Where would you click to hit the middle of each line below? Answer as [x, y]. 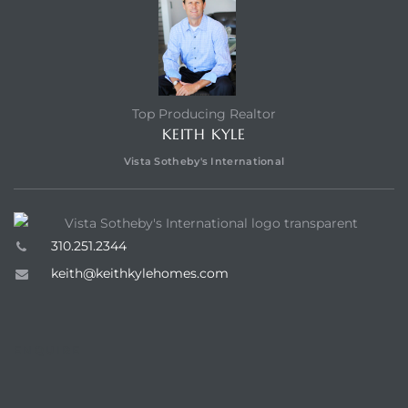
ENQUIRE [48, 351]
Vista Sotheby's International [204, 161]
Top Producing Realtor [204, 113]
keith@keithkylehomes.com [139, 274]
